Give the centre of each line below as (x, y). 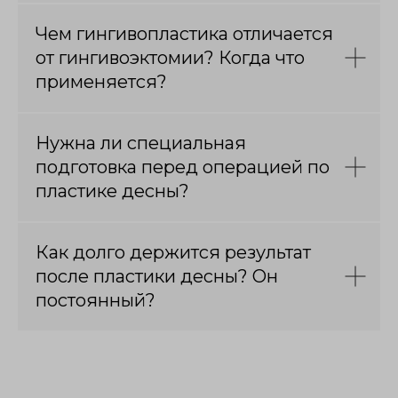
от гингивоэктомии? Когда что (170, 57)
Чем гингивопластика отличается (184, 33)
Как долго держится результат (173, 252)
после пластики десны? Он (157, 276)
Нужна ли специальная (141, 143)
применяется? (101, 81)
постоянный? (96, 300)
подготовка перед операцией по (183, 167)
